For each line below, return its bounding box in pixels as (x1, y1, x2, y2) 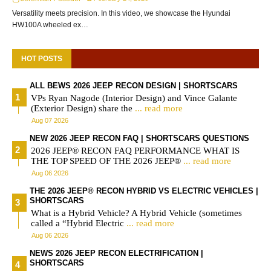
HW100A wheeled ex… (12, 20, 88, 29)
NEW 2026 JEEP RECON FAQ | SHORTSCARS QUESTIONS (30, 133, 249, 143)
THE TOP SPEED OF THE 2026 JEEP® (31, 155, 183, 166)
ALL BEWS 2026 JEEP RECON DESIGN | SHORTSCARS (30, 80, 238, 90)
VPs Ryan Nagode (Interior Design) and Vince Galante (31, 93, 237, 103)
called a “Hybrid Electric (31, 218, 126, 228)
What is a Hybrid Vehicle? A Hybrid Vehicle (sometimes (31, 207, 242, 218)
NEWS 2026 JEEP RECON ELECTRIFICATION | (30, 248, 203, 258)
